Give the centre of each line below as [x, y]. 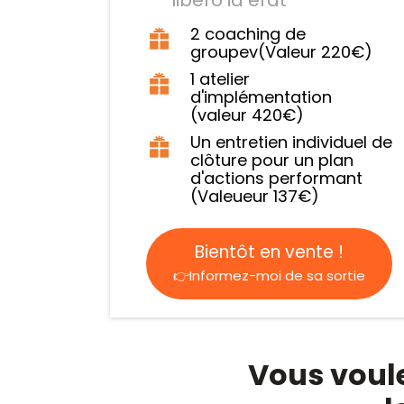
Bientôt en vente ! [270, 252]
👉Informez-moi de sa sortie [270, 275]
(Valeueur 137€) [254, 196]
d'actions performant [276, 178]
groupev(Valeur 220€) [281, 51]
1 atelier [220, 78]
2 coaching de [248, 33]
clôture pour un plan [271, 160]
